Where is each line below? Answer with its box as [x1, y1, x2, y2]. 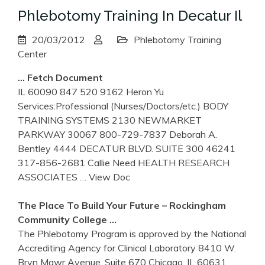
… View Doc [80, 170, 130, 183]
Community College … [18, 213, 117, 225]
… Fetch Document [18, 71, 103, 83]
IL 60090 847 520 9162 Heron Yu [18, 85, 164, 98]
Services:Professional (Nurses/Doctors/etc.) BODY [18, 99, 228, 112]
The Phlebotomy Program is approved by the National [18, 227, 246, 240]
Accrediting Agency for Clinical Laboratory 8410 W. [18, 241, 236, 254]
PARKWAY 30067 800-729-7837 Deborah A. [18, 128, 217, 140]
